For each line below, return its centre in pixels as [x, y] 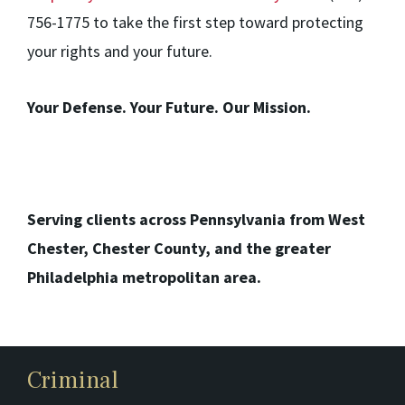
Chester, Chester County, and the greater [179, 249]
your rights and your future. [120, 52]
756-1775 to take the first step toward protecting [195, 23]
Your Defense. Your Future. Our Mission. [169, 108]
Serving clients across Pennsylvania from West [196, 220]
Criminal [73, 381]
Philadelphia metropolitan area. [144, 278]
